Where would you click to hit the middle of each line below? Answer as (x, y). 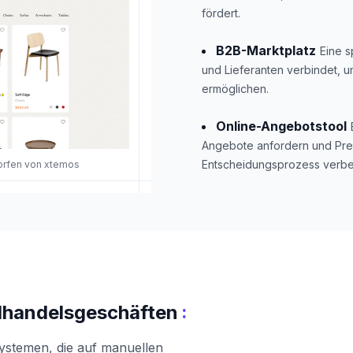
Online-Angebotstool (281, 126)
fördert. (221, 13)
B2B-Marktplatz (266, 50)
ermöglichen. (235, 89)
